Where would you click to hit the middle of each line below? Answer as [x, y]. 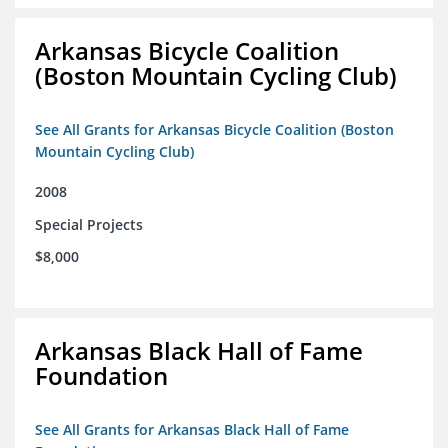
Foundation [101, 376]
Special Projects [89, 225]
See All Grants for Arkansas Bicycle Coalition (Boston [214, 130]
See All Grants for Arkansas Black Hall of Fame [192, 430]
